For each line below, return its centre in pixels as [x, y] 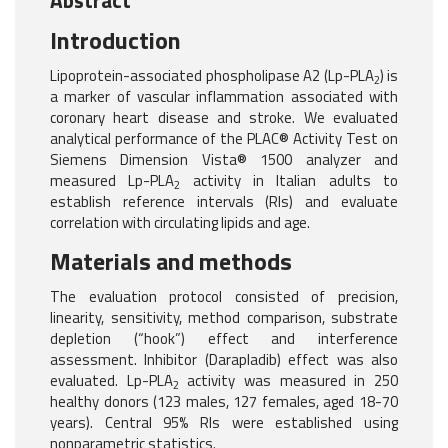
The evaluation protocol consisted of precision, [224, 297]
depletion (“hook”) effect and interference [224, 339]
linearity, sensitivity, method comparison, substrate [224, 318]
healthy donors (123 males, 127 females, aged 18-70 [224, 402]
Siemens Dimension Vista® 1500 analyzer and [224, 160]
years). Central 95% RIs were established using [224, 423]
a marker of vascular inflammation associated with [224, 97]
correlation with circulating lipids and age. [180, 223]
